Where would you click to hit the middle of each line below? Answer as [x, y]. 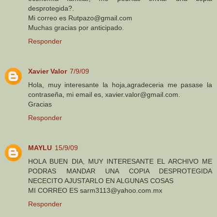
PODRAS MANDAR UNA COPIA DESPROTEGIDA [120, 171]
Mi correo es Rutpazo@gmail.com [80, 18]
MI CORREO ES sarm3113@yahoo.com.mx [95, 190]
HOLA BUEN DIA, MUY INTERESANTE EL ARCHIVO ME [120, 161]
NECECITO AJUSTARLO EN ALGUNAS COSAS [101, 180]
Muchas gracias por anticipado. [76, 27]
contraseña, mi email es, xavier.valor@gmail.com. [104, 94]
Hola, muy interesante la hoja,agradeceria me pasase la [120, 85]
